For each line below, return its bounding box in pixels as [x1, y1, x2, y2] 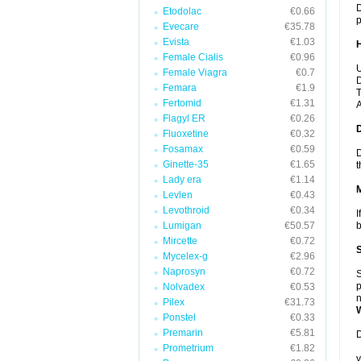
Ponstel [163, 312, 196, 323]
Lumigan [163, 220, 201, 231]
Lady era [163, 174, 201, 185]
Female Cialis [163, 52, 223, 63]
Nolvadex [163, 281, 205, 293]
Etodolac [163, 6, 201, 17]
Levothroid [163, 205, 210, 216]
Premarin [163, 327, 203, 338]
